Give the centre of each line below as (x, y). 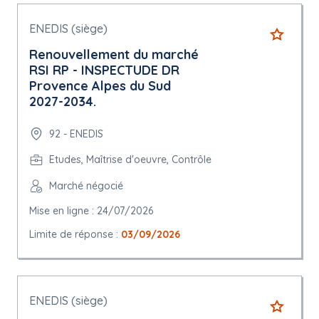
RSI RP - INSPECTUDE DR (104, 70)
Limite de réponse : (75, 235)
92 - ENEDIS (76, 134)
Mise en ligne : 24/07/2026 (91, 211)
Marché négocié (86, 186)
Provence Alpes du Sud (100, 86)
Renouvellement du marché (114, 55)
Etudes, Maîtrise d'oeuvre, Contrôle (130, 160)
